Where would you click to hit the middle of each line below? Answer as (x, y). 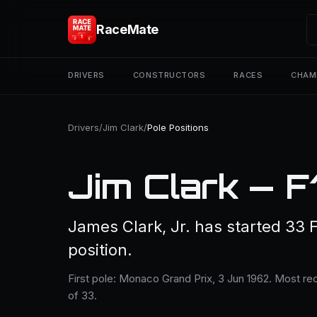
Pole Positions (178, 127)
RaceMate (128, 29)
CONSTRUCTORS (169, 75)
